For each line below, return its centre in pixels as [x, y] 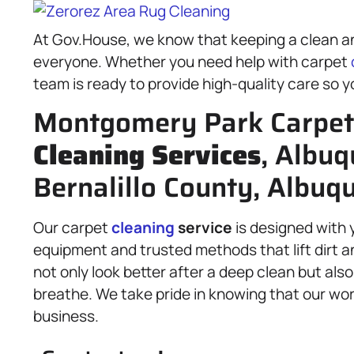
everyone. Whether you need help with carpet [192, 62]
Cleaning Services [147, 155]
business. [66, 316]
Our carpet [72, 228]
